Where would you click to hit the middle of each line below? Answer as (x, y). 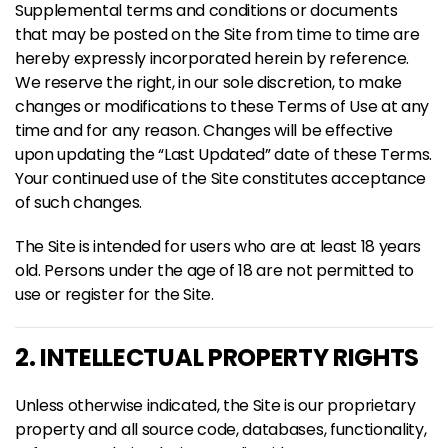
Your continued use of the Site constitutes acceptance (221, 178)
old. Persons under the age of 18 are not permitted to (215, 270)
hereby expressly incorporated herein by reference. (212, 58)
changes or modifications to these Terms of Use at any (222, 106)
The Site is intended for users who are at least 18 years (218, 246)
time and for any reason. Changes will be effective (204, 130)
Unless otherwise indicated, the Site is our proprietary (215, 405)
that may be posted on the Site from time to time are (217, 34)
